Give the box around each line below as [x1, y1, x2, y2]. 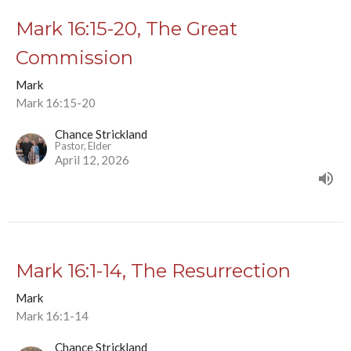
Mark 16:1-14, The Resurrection [16, 259, 291, 283]
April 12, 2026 [55, 153, 129, 168]
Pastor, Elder [55, 139, 111, 153]
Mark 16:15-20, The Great [16, 17, 237, 41]
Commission [16, 46, 133, 70]
